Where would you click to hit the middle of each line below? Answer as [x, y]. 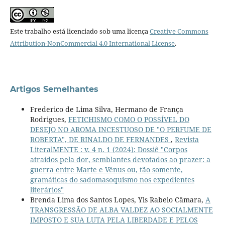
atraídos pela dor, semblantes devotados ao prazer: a [120, 159]
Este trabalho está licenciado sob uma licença [80, 31]
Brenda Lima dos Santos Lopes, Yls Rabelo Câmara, [118, 200]
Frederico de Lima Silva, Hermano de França [106, 109]
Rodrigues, [49, 119]
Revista [187, 139]
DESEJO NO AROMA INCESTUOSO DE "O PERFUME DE [121, 129]
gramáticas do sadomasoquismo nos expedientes [112, 180]
